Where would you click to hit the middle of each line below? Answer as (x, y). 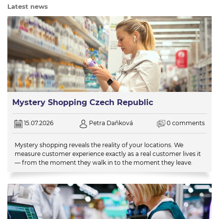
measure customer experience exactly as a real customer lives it (108, 153)
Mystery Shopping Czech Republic (83, 103)
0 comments (186, 123)
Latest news (28, 6)
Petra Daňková (111, 123)
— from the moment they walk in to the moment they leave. (104, 162)
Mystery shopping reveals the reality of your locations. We (99, 145)
